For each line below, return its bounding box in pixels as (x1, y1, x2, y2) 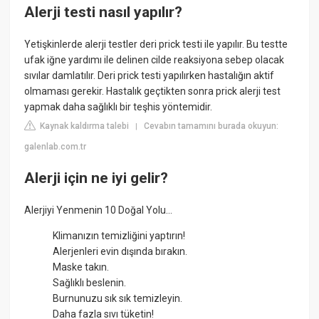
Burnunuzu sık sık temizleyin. (53, 293, 183, 305)
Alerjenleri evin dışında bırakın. (53, 246, 188, 258)
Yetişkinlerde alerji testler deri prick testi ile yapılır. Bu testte (24, 38, 288, 51)
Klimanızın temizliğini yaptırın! (53, 230, 186, 242)
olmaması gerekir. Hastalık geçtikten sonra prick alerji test (24, 85, 281, 98)
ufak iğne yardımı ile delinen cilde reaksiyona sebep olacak (24, 54, 285, 66)
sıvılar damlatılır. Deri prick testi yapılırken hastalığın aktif (24, 70, 275, 82)
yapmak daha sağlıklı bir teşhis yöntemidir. (24, 101, 213, 113)
